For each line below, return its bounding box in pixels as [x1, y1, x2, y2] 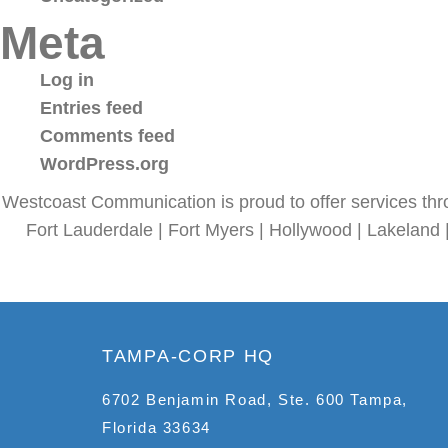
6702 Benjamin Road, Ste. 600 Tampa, [102, 391, 409, 408]
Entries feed [40, 98, 143, 118]
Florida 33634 [102, 419, 211, 436]
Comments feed [40, 126, 175, 146]
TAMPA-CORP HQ [102, 346, 275, 366]
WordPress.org [40, 154, 169, 174]
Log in [40, 70, 94, 90]
